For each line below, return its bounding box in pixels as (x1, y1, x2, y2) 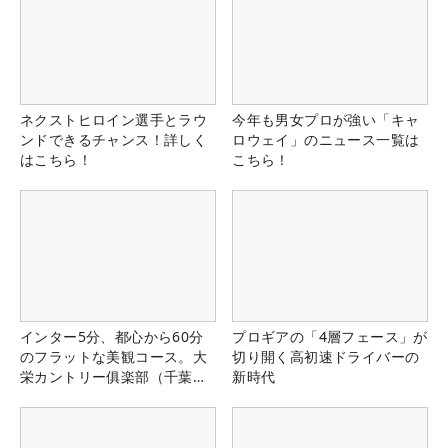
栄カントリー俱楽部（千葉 (20, 366, 193, 386)
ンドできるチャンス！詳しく (20, 130, 208, 150)
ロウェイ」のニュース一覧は (232, 130, 420, 150)
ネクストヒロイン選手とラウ (20, 110, 208, 130)
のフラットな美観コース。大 (20, 346, 208, 366)
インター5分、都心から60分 (20, 326, 204, 346)
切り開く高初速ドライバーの (232, 346, 420, 366)
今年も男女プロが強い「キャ (232, 110, 420, 130)
